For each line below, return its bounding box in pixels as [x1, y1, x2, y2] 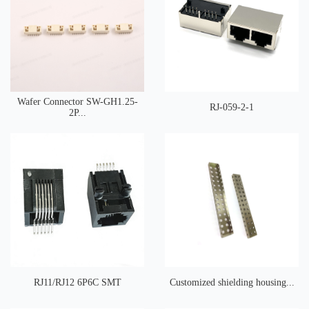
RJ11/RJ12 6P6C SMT [33, 277, 121, 288]
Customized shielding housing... [169, 277, 295, 288]
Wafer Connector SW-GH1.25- [17, 96, 138, 107]
